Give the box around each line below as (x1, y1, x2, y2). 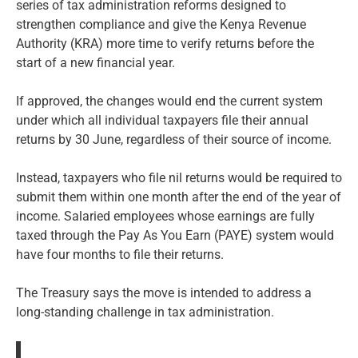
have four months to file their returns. (16, 246, 224, 262)
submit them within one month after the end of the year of (16, 189, 341, 205)
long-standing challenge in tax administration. (16, 304, 274, 320)
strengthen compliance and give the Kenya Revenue (16, 16, 306, 32)
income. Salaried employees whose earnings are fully (16, 208, 315, 224)
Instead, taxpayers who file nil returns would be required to (16, 169, 342, 185)
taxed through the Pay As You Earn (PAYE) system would (16, 227, 334, 243)
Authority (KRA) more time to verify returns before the (16, 35, 314, 51)
